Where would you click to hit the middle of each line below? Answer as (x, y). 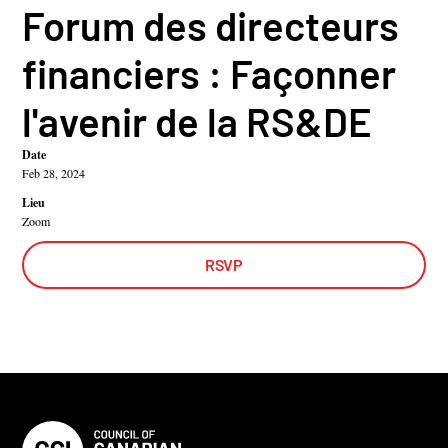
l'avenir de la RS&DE (197, 121)
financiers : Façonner (209, 73)
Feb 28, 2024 (54, 173)
